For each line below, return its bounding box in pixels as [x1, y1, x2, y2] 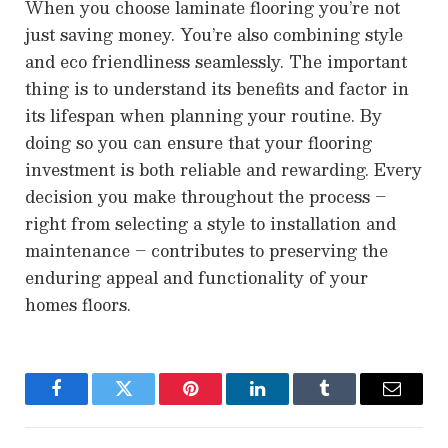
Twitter [122, 394, 174, 413]
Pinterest [189, 394, 252, 413]
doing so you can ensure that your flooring [25, 129, 372, 157]
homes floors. [25, 291, 131, 319]
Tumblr [323, 394, 376, 413]
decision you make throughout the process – [25, 183, 386, 211]
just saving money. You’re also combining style [25, 21, 403, 49]
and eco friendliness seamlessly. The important [25, 48, 407, 76]
